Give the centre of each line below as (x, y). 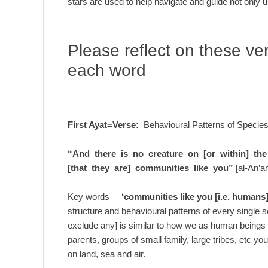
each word (107, 70)
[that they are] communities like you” (152, 167)
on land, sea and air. (106, 254)
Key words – (95, 196)
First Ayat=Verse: (103, 124)
